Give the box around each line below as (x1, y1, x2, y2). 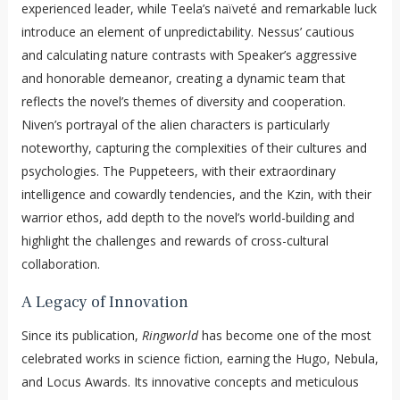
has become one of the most (197, 326, 371, 344)
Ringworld (141, 326, 198, 344)
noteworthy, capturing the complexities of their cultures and (21, 138, 367, 156)
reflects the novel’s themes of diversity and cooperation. (21, 92, 346, 110)
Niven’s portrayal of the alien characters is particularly (21, 115, 329, 133)
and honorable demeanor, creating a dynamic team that (21, 69, 346, 87)
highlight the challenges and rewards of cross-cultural (21, 231, 329, 249)
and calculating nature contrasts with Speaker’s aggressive (21, 46, 357, 63)
